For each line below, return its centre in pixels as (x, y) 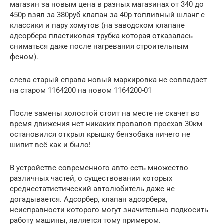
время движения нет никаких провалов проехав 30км (106, 124)
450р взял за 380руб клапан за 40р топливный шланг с (107, 15)
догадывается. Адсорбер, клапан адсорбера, (89, 199)
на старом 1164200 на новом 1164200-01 (81, 90)
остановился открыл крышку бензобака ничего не (100, 134)
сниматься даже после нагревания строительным (99, 46)
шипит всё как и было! (50, 145)
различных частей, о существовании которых (91, 178)
